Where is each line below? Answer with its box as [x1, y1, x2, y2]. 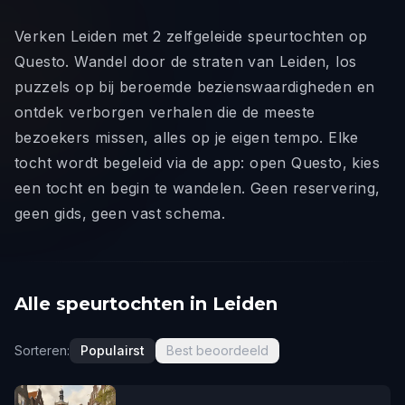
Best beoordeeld [166, 343, 268, 358]
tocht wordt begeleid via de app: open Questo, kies [14, 154, 380, 172]
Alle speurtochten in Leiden [14, 293, 278, 315]
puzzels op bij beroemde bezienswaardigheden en [14, 78, 375, 96]
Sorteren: [14, 343, 70, 358]
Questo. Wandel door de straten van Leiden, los [14, 52, 357, 71]
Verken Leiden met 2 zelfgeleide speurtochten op [14, 27, 368, 45]
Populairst [80, 343, 145, 358]
